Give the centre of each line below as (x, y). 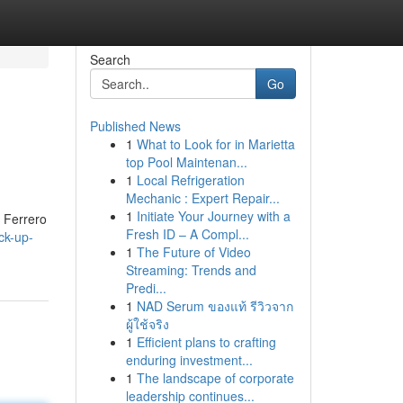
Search (110, 59)
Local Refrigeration (190, 180)
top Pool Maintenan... (186, 162)
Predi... (146, 288)
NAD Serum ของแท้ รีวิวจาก (215, 306)
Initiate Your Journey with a (213, 216)
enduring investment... (189, 360)
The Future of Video (193, 252)
